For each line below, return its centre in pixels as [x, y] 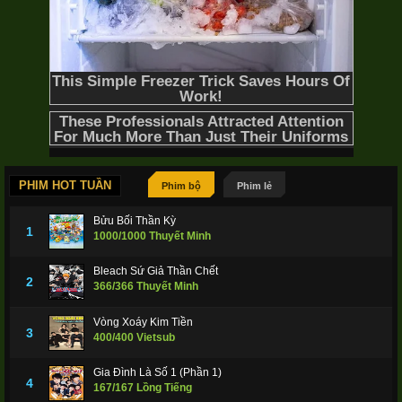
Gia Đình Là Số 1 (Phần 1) [157, 373]
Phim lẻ [254, 186]
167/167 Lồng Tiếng [143, 388]
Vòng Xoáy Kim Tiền [143, 323]
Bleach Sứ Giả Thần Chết [156, 271]
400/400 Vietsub [134, 338]
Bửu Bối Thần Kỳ [135, 221]
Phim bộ [181, 186]
